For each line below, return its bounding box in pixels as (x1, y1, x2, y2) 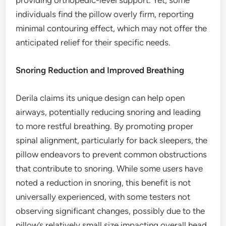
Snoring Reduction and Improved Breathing (16, 65, 185, 76)
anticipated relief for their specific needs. (16, 37, 171, 48)
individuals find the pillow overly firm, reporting (16, 9, 194, 20)
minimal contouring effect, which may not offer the (16, 23, 207, 34)
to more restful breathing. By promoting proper (16, 121, 194, 132)
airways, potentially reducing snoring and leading (16, 107, 201, 118)
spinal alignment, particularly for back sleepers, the (16, 135, 208, 146)
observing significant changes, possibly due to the (16, 206, 205, 216)
